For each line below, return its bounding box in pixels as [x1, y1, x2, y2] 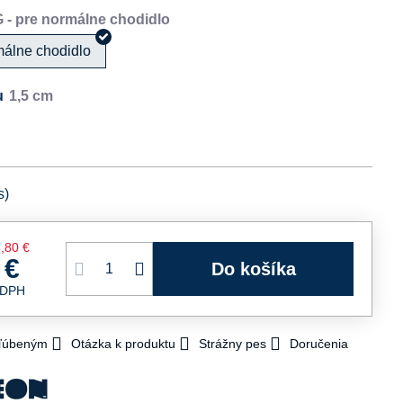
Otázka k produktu [71, 336, 176, 351]
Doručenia [290, 336, 349, 351]
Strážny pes [199, 336, 267, 351]
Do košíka [223, 258, 296, 279]
